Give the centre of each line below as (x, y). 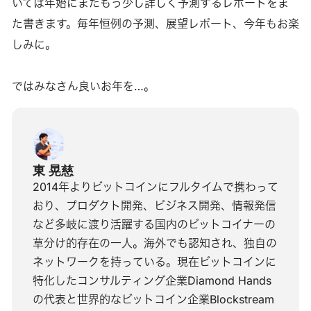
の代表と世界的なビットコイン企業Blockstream (153, 299)
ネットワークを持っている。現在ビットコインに (154, 261)
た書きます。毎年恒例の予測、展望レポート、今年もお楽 (155, 23)
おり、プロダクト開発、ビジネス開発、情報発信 (154, 205)
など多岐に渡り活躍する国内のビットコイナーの (154, 224)
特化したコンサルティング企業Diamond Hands (152, 280)
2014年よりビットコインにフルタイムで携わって (155, 186)
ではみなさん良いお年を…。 (83, 86)
